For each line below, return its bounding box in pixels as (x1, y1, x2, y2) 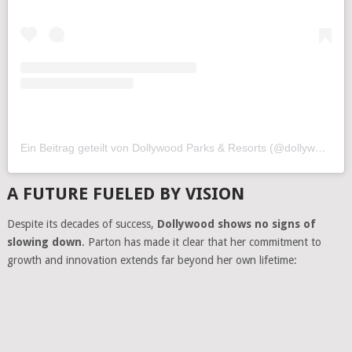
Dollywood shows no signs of (156, 217, 316, 230)
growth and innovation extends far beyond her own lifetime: (6, 253, 297, 266)
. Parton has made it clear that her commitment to (81, 235, 321, 248)
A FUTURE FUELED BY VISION (6, 183, 244, 203)
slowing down (6, 235, 82, 248)
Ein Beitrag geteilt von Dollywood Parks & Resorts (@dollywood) (314, 141, 326, 154)
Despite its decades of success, (6, 217, 157, 230)
